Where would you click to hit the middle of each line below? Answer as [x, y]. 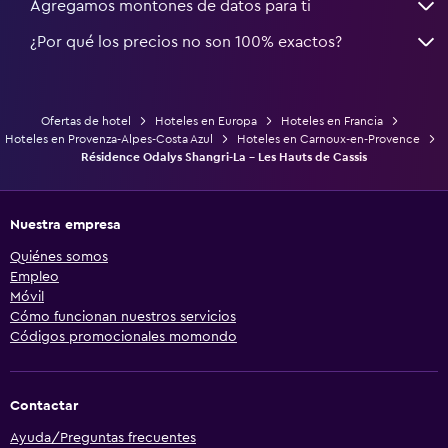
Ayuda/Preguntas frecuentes [103, 437]
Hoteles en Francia [332, 120]
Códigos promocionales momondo [123, 336]
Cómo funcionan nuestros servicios [123, 316]
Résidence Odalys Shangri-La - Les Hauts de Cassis [224, 156]
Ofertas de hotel [86, 120]
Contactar [44, 405]
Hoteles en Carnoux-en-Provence [328, 138]
